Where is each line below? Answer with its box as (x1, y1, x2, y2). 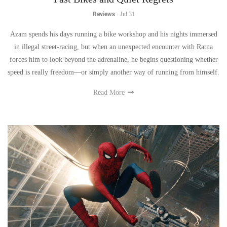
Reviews (92, 11, 115, 18)
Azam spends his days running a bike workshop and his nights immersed (10, 30, 217, 39)
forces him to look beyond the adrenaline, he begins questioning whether (9, 56, 218, 64)
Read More (93, 89, 127, 97)
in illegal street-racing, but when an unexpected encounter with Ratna (14, 43, 213, 51)
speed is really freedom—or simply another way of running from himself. (8, 68, 219, 77)
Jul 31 (120, 11, 135, 18)
